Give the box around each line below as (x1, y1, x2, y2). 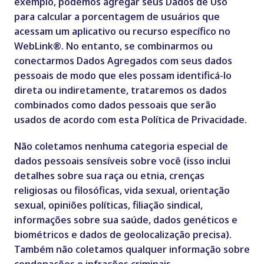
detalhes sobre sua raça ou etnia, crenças (14, 169, 204, 183)
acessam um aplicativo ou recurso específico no (14, 24, 230, 38)
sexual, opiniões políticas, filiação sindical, (14, 198, 203, 212)
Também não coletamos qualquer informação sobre (14, 242, 250, 256)
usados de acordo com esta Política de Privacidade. (14, 113, 247, 127)
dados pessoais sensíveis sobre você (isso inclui (14, 154, 230, 168)
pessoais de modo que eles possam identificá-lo (14, 68, 232, 82)
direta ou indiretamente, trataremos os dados (14, 83, 227, 97)
